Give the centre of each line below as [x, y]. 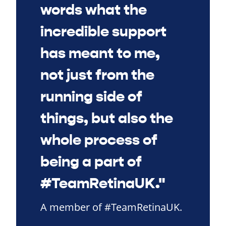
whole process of [99, 140]
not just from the [97, 75]
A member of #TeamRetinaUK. [111, 207]
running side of [91, 96]
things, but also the [107, 118]
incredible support [103, 31]
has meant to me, [100, 53]
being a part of [91, 161]
